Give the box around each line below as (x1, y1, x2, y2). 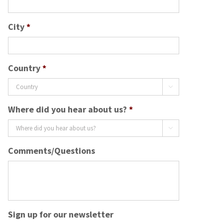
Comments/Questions (8, 144, 95, 156)
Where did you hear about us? (8, 103, 127, 115)
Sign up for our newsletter (8, 208, 113, 220)
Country (8, 62, 40, 74)
